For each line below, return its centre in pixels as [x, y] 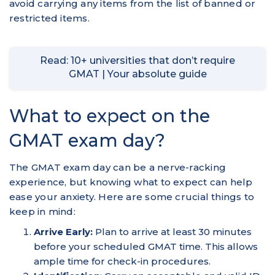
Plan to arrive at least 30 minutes [172, 232]
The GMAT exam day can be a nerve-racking [118, 167]
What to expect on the [110, 116]
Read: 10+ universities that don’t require [137, 61]
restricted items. [49, 18]
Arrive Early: [63, 232]
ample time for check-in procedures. [123, 261]
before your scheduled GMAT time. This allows [146, 246]
